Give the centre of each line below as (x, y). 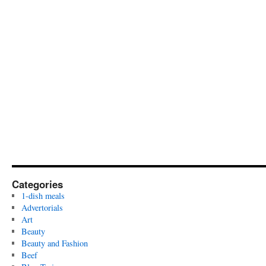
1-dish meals (43, 195)
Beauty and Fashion (54, 243)
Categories (37, 184)
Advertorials (42, 207)
